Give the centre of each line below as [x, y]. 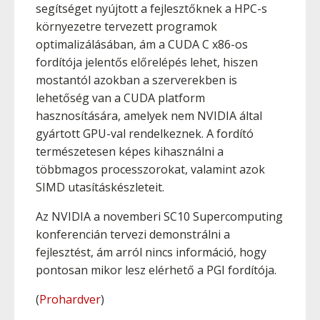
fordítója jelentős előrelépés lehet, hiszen [147, 62]
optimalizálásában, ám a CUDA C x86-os [142, 44]
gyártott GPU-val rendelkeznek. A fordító [145, 134]
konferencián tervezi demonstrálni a [133, 234]
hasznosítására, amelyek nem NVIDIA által [149, 116]
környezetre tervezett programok [126, 26]
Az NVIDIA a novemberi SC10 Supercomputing [159, 216]
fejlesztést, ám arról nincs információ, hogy [151, 252]
